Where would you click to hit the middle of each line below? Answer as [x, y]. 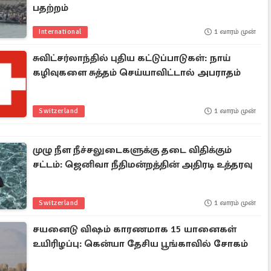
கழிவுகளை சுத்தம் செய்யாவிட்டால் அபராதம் [137, 73]
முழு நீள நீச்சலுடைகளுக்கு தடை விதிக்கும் [132, 150]
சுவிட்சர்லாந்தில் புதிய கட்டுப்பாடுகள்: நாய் [132, 58]
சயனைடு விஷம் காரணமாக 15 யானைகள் [135, 229]
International [60, 32]
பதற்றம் [51, 8]
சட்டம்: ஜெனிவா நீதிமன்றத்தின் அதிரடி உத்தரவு [143, 165]
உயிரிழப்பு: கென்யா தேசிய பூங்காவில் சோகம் [141, 244]
